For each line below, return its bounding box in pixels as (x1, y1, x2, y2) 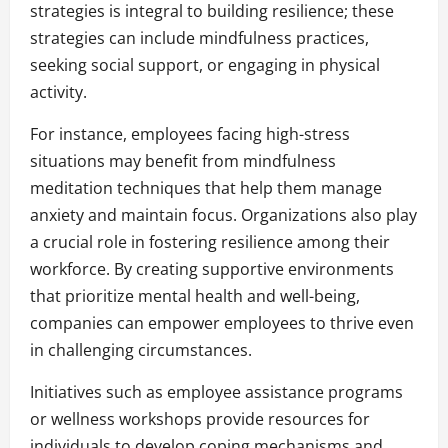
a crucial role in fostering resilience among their (30, 231, 390, 254)
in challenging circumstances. (30, 339, 252, 362)
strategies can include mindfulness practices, (30, 27, 369, 50)
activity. (30, 81, 87, 104)
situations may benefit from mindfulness (30, 150, 336, 173)
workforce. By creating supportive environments (30, 258, 394, 281)
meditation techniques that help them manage (30, 177, 382, 200)
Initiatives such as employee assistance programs (30, 381, 403, 404)
